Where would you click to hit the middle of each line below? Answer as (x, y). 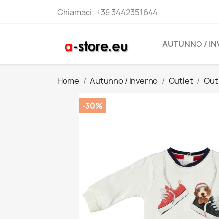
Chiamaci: (77, 12)
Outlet (181, 81)
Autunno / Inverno (124, 81)
